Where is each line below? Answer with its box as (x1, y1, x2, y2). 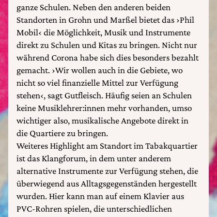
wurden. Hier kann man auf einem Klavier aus (16, 191, 184, 201)
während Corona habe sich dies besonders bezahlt (16, 52, 199, 62)
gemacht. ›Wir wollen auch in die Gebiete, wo (16, 65, 183, 75)
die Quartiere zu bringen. (16, 128, 108, 138)
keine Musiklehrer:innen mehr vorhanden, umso (16, 103, 192, 113)
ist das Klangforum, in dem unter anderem (16, 153, 171, 163)
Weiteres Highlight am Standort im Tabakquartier (16, 140, 198, 151)
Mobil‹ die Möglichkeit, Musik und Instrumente (16, 27, 190, 37)
